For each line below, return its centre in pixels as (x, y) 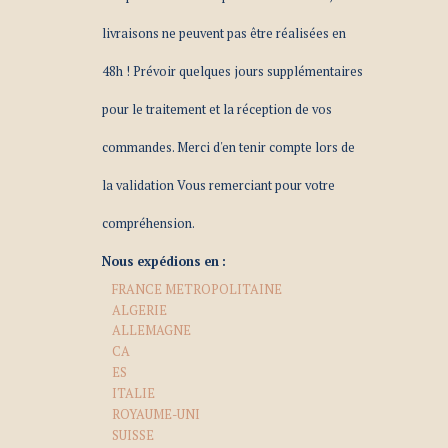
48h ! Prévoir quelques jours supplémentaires (232, 71)
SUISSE (132, 435)
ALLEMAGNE (151, 331)
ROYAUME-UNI (155, 414)
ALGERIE (139, 310)
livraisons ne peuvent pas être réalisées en (223, 33)
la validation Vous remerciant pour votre (218, 185)
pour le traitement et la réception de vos (216, 109)
